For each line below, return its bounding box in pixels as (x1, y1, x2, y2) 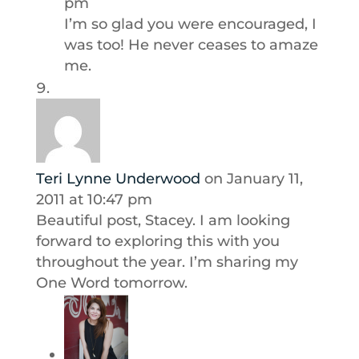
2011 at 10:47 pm (35, 191, 152, 208)
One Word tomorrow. (35, 274, 188, 292)
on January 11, (204, 170, 303, 188)
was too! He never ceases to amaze (63, 36, 318, 54)
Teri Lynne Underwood (35, 170, 200, 188)
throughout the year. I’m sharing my (35, 253, 298, 271)
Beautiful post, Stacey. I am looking (35, 212, 290, 229)
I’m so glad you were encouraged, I (63, 15, 317, 33)
